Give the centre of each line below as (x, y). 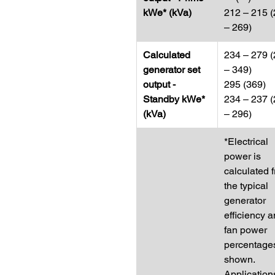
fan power (246, 230)
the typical (246, 186)
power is (242, 156)
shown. (240, 259)
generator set (172, 70)
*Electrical (246, 141)
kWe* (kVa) (167, 13)
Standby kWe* (174, 99)
